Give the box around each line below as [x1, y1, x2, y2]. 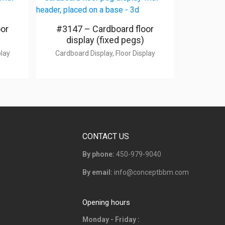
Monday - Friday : [82, 215, 140, 223]
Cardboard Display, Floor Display [55, 49, 155, 57]
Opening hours [82, 197, 130, 207]
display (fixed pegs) [66, 34, 144, 45]
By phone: [82, 150, 115, 158]
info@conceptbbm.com [114, 168, 189, 176]
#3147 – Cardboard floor [56, 23, 154, 34]
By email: [82, 168, 113, 176]
